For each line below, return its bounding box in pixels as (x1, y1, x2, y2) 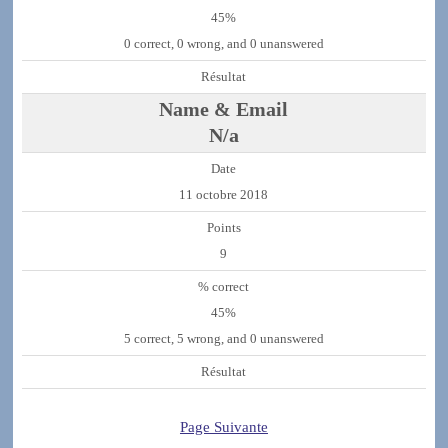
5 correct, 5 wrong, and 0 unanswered (123, 332, 324, 347)
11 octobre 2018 (179, 188, 269, 203)
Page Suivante (179, 418, 268, 435)
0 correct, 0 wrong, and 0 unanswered (123, 37, 324, 52)
